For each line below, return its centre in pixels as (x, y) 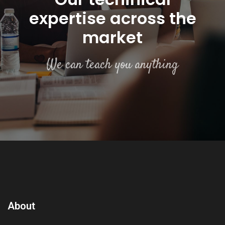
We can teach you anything (113, 65)
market (113, 37)
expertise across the (113, 18)
